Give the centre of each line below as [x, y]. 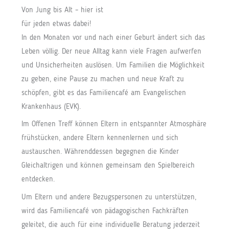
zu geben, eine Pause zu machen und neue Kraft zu [103, 80]
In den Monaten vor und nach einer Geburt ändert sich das [113, 38]
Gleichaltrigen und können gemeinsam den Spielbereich [108, 166]
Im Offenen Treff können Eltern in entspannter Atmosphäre [114, 125]
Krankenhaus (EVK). [51, 107]
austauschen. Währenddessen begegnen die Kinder [100, 152]
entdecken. [38, 180]
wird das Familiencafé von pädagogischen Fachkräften [105, 211]
